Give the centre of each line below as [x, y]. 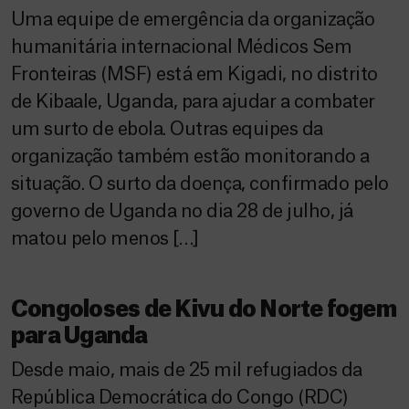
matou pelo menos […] [105, 239]
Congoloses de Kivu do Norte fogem [204, 310]
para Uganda [79, 336]
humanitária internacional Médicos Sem [182, 47]
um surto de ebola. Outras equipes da [167, 130]
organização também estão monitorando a [190, 157]
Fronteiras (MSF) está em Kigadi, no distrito [194, 75]
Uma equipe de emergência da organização [193, 20]
